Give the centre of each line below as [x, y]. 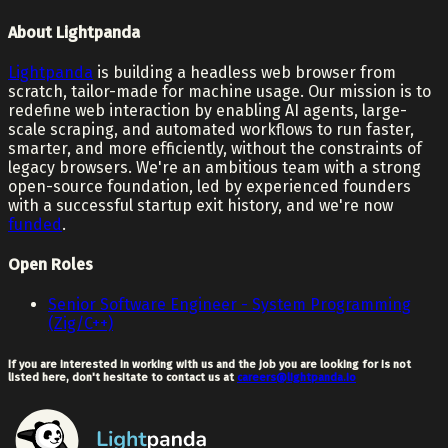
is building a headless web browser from [244, 72]
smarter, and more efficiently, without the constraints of [215, 148]
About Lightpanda [74, 32]
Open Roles [50, 265]
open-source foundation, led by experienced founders [209, 186]
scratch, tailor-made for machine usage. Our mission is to [219, 91]
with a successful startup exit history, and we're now [200, 205]
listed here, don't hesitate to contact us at [121, 378]
